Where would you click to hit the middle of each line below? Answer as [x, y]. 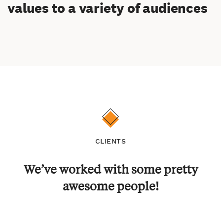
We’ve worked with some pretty [110, 169]
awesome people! [110, 186]
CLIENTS [110, 141]
